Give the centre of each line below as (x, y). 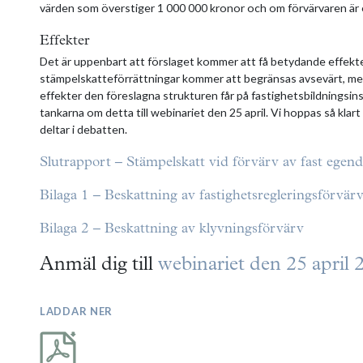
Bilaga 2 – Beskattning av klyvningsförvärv (172, 228)
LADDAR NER (76, 311)
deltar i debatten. (83, 129)
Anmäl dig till (99, 265)
